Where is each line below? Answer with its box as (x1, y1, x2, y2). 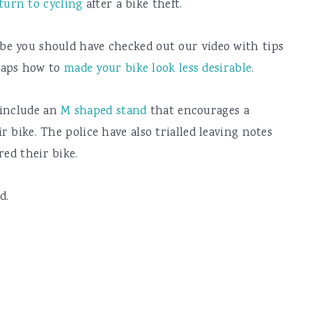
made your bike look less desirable (63, 61, 252, 78)
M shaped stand (61, 103, 147, 120)
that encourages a (146, 103, 249, 120)
